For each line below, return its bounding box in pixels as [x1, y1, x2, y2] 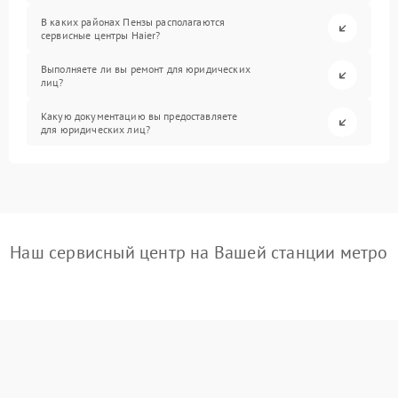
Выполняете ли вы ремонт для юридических [41, 61, 251, 76]
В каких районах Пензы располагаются [41, 14, 226, 28]
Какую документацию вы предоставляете [41, 108, 238, 123]
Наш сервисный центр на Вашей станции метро [10, 241, 388, 264]
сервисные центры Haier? [41, 28, 161, 42]
